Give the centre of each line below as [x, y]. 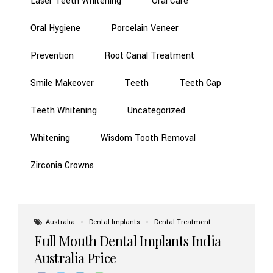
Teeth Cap [200, 83]
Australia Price [75, 257]
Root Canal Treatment [149, 56]
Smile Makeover [62, 83]
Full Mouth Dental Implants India [128, 240]
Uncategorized [156, 111]
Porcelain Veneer [145, 29]
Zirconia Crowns [62, 166]
